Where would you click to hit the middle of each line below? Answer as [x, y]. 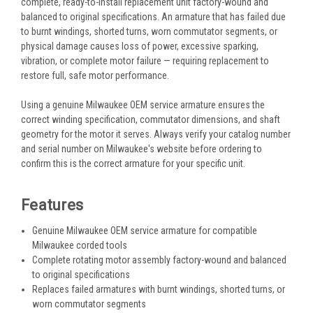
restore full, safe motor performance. [95, 75]
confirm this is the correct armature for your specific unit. [133, 163]
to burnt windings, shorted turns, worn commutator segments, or [149, 31]
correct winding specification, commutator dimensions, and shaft [151, 119]
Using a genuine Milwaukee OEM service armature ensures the [143, 104]
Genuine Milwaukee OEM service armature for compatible [145, 231]
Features [52, 205]
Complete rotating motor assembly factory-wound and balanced [160, 260]
